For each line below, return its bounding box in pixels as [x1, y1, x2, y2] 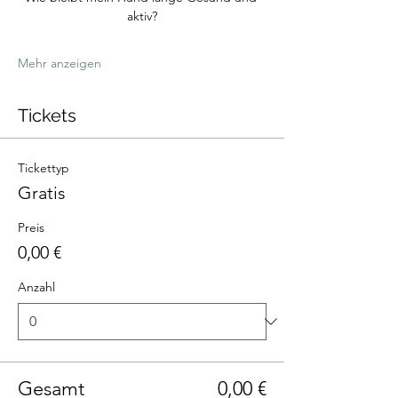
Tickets [18, 104, 76, 126]
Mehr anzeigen [18, 54, 101, 71]
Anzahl [18, 278, 55, 295]
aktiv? [127, 7, 157, 24]
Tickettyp [18, 159, 69, 176]
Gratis [18, 181, 66, 203]
